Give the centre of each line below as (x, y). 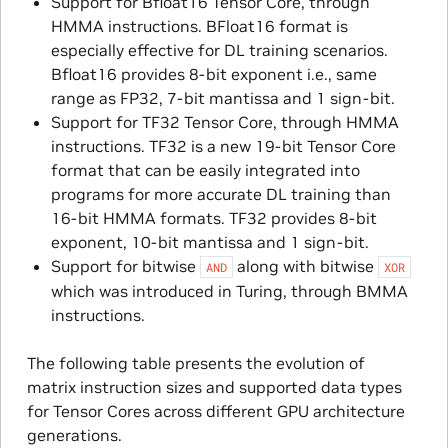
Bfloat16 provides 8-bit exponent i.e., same (213, 73)
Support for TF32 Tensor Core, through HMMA (224, 121)
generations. (74, 434)
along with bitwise (305, 265)
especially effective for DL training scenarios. (219, 49)
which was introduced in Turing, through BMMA (229, 290)
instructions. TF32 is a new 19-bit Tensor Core (223, 145)
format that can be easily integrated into (205, 169)
